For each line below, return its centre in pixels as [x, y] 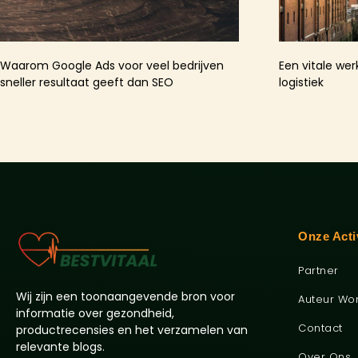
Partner [318, 270]
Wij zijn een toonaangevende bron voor [125, 297]
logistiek [301, 82]
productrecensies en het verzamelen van [132, 330]
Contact [320, 328]
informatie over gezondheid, [95, 314]
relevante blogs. [60, 347]
